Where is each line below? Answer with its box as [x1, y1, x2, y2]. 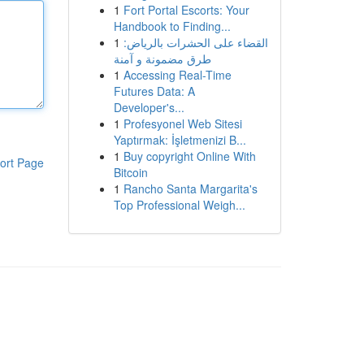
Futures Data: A [113, 83, 195, 99]
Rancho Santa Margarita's [123, 180, 258, 197]
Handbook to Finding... [113, 18, 231, 34]
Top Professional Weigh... [113, 197, 245, 213]
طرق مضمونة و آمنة [113, 50, 211, 67]
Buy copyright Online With [123, 148, 256, 164]
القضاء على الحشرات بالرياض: [123, 34, 268, 50]
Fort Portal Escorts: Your [123, 2, 249, 18]
